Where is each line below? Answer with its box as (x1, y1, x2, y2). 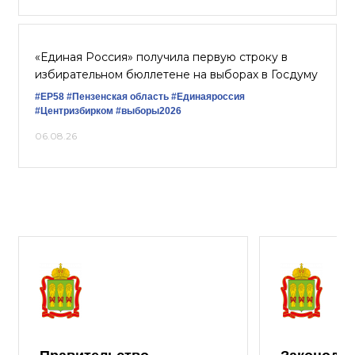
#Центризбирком (35, 105, 113, 116)
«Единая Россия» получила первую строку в (35, 50, 288, 64)
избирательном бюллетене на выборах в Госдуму (35, 67, 318, 82)
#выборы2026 (116, 105, 181, 116)
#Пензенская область (67, 91, 169, 102)
